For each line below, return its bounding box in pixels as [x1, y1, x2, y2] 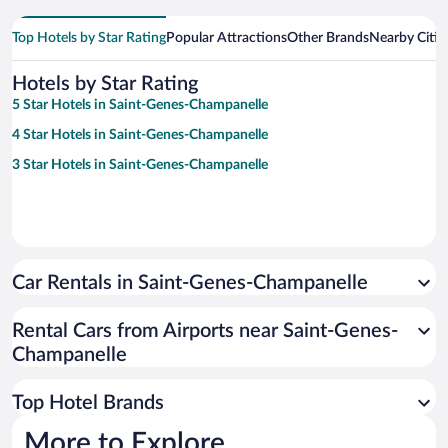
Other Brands [287, 31, 369, 46]
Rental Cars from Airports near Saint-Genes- [12, 321, 398, 342]
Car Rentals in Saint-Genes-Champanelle [12, 273, 368, 294]
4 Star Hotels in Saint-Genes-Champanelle [12, 128, 268, 143]
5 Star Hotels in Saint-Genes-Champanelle [12, 98, 268, 113]
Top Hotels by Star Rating [12, 31, 166, 46]
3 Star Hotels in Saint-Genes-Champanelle [12, 158, 268, 173]
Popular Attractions [166, 31, 287, 46]
